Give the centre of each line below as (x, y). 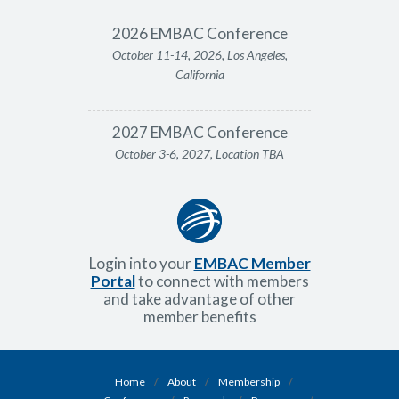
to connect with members (222, 281)
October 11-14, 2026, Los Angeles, (199, 55)
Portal (113, 281)
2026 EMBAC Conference (199, 34)
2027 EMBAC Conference (199, 133)
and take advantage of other (199, 299)
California (199, 75)
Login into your (141, 264)
